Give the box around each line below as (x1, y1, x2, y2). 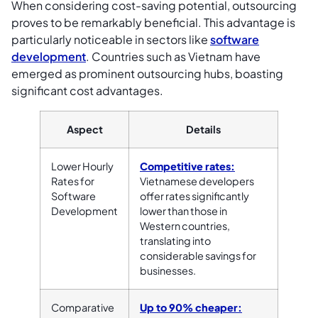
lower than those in (140, 204, 227, 217)
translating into (140, 234, 211, 247)
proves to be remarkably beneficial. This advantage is (11, 14, 295, 30)
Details (186, 122, 221, 136)
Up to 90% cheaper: (140, 300, 242, 314)
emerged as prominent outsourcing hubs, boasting (11, 65, 283, 81)
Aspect (66, 122, 103, 136)
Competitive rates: (140, 159, 235, 172)
